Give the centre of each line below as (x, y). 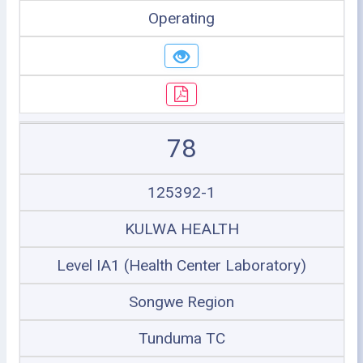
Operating (181, 18)
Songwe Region (181, 302)
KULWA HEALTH (181, 229)
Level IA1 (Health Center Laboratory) (181, 265)
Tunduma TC (181, 338)
